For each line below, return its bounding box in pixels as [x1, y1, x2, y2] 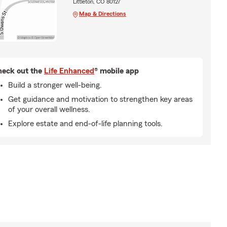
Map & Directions [79, 11, 126, 17]
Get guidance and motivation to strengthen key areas [8, 95, 193, 103]
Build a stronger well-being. [8, 81, 102, 89]
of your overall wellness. [8, 105, 90, 113]
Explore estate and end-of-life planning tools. [8, 119, 163, 128]
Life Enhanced [44, 66, 94, 75]
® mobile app [94, 66, 139, 75]
